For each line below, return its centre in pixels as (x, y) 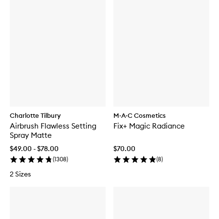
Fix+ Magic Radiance (149, 126)
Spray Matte (31, 135)
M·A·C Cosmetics (140, 115)
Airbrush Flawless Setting (53, 126)
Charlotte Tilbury (35, 115)
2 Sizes (20, 174)
